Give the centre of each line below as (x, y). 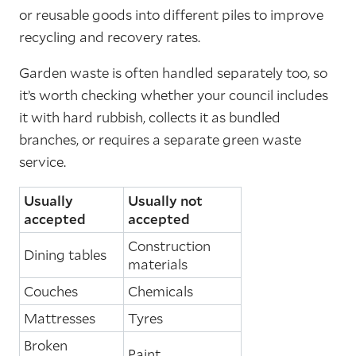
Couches (51, 291)
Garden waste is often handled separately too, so (173, 72)
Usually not (165, 200)
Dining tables (65, 254)
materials (158, 264)
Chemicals (161, 291)
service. (43, 161)
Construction (169, 246)
